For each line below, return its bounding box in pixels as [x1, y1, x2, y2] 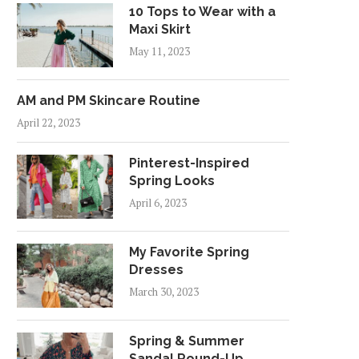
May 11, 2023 [129, 44, 190, 59]
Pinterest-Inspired [129, 155, 249, 171]
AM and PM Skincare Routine [17, 93, 200, 109]
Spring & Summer [129, 333, 244, 349]
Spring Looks [129, 173, 215, 189]
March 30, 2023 [129, 284, 199, 300]
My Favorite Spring [129, 244, 249, 260]
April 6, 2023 [129, 196, 187, 211]
